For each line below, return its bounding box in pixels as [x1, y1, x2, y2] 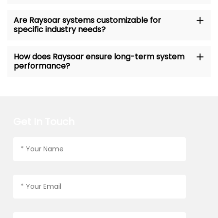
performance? [13, 60, 70, 72]
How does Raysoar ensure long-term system [13, 51, 184, 63]
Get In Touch [13, 114, 74, 128]
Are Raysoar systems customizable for [13, 15, 161, 26]
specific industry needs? [13, 24, 106, 36]
